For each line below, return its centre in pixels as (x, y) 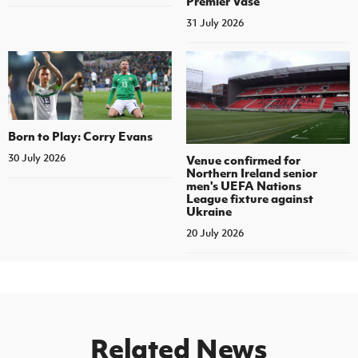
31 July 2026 (215, 23)
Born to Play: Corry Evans (80, 135)
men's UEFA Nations (243, 185)
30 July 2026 (37, 157)
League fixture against (249, 198)
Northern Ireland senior (251, 172)
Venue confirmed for (243, 159)
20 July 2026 (215, 233)
